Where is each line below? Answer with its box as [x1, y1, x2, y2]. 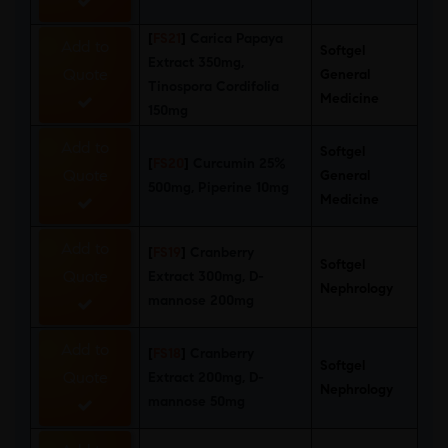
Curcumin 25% [193, 155, 286, 172]
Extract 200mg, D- [148, 369, 264, 386]
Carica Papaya [190, 30, 283, 47]
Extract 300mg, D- [148, 268, 264, 285]
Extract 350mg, [148, 54, 244, 71]
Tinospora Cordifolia [148, 78, 279, 95]
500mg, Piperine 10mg [148, 179, 289, 196]
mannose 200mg [148, 292, 254, 309]
